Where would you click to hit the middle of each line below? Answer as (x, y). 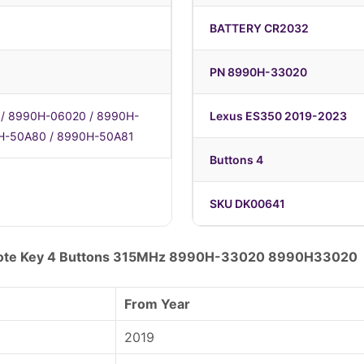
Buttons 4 (236, 160)
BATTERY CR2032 (259, 28)
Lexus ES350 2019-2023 (278, 116)
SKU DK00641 (247, 204)
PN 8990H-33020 (258, 72)
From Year (157, 304)
